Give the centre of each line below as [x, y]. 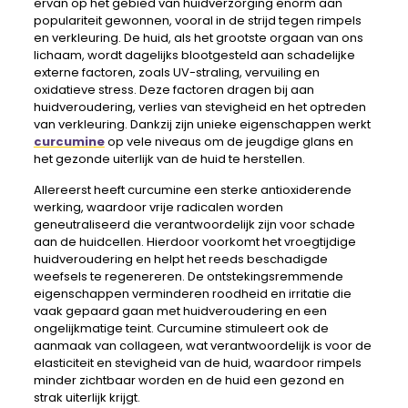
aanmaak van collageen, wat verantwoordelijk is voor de [202, 345]
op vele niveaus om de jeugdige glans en [229, 141]
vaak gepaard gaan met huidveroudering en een [180, 311]
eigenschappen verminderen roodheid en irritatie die [192, 293]
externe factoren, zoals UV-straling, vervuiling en [176, 72]
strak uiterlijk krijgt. [87, 397]
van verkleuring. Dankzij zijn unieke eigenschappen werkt [202, 124]
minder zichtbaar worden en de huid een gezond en [189, 380]
